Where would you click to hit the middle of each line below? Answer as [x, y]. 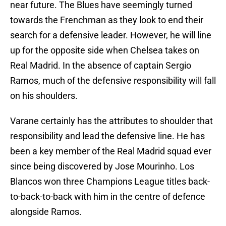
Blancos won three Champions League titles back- [110, 182]
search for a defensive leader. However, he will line [111, 35]
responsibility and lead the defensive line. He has [107, 136]
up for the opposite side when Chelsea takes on [105, 50]
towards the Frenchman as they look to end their [107, 20]
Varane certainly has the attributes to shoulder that [111, 121]
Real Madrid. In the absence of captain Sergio [101, 66]
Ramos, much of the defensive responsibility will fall [113, 81]
